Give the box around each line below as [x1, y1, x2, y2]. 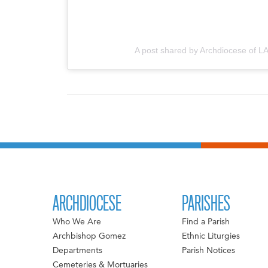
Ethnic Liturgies [181, 232, 240, 240]
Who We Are [53, 217, 102, 226]
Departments [53, 246, 103, 255]
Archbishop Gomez [53, 232, 126, 240]
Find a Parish [181, 217, 230, 226]
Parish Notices [181, 246, 235, 255]
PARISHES [181, 191, 230, 215]
